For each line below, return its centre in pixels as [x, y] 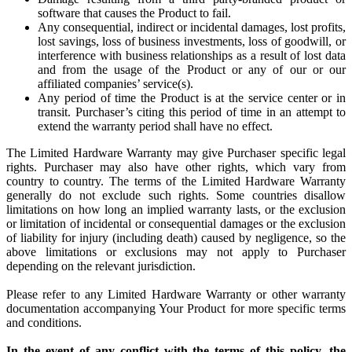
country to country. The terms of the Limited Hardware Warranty [176, 181]
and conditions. [44, 323]
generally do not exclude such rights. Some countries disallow [176, 195]
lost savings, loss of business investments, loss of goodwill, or [192, 41]
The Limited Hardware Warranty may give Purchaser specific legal [176, 153]
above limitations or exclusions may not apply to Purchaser [176, 252]
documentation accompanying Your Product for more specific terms [176, 308]
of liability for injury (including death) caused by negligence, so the [176, 238]
